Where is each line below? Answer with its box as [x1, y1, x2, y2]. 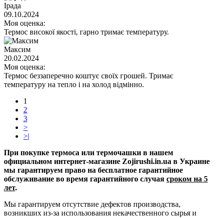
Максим [4, 45, 31, 54]
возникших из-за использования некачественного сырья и [4, 208, 197, 217]
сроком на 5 [166, 174, 208, 183]
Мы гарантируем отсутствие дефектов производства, [4, 200, 181, 208]
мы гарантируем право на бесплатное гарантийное [4, 165, 183, 174]
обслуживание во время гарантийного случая [4, 174, 166, 183]
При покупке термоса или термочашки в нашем [4, 148, 173, 157]
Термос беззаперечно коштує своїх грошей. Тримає [4, 71, 173, 80]
